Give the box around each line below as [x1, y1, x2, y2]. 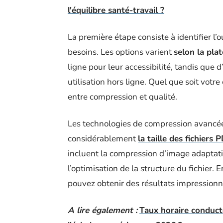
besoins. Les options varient [68, 46, 174, 58]
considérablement [68, 133, 138, 145]
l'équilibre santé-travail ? [68, 4, 164, 16]
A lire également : [68, 205, 137, 217]
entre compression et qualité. [68, 91, 177, 103]
